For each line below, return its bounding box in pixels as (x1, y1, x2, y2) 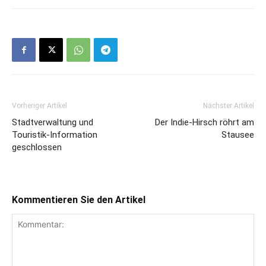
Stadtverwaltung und (12, 117, 93, 128)
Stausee (221, 129, 254, 141)
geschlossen (12, 142, 62, 153)
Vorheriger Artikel (12, 102, 67, 110)
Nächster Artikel (203, 102, 254, 110)
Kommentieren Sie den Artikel (12, 194, 145, 206)
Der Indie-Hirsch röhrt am (155, 117, 254, 128)
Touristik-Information (12, 129, 97, 141)
